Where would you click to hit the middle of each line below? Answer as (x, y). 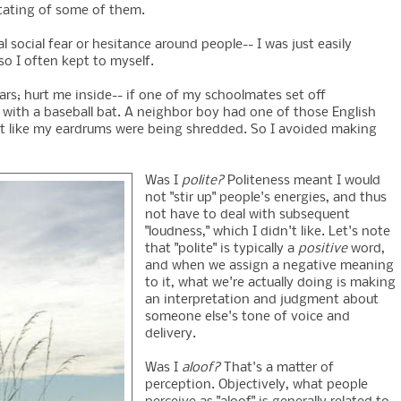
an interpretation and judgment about (262, 300)
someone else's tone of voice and (247, 317)
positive (323, 249)
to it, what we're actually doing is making (270, 283)
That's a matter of (277, 368)
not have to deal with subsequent (247, 215)
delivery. (171, 334)
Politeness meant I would (302, 181)
